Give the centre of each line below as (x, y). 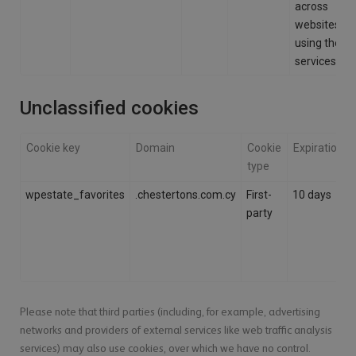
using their (321, 43)
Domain (156, 148)
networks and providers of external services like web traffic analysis (176, 330)
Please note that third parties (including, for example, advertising (170, 312)
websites (318, 25)
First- (259, 195)
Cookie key (54, 148)
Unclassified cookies (110, 108)
